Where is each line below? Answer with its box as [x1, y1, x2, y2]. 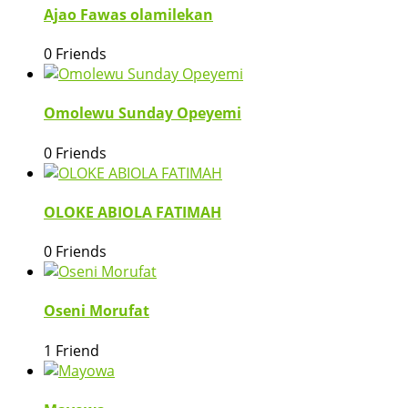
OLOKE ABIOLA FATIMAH [44, 201, 221, 222]
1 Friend [44, 340, 99, 361]
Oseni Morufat [44, 301, 149, 321]
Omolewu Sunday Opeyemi [44, 103, 241, 124]
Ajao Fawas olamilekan [44, 4, 213, 25]
